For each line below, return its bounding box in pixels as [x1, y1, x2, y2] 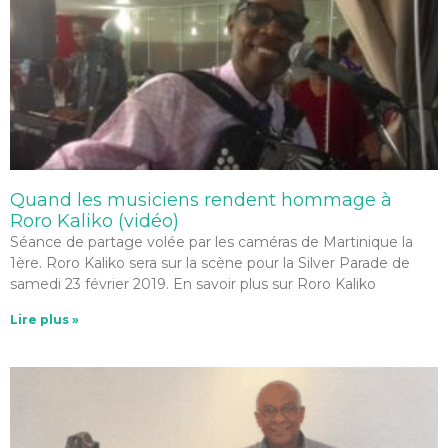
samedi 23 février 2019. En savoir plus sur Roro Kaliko [10, 275, 376, 293]
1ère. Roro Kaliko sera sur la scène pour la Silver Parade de [10, 254, 410, 272]
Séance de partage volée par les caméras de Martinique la [10, 233, 413, 251]
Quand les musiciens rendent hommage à [10, 189, 392, 211]
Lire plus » [10, 312, 79, 327]
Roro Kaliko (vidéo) [10, 210, 179, 232]
